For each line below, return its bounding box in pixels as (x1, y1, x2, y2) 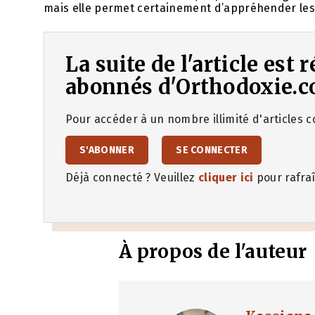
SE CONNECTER (176, 143, 248, 156)
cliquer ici (198, 170, 254, 184)
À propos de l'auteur (119, 239, 307, 263)
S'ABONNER (79, 143, 134, 156)
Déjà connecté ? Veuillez (65, 170, 198, 184)
